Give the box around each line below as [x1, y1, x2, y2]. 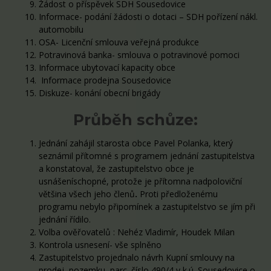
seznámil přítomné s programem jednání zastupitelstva [39, 149, 255, 162]
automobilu [39, 23, 83, 35]
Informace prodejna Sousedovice [39, 74, 171, 86]
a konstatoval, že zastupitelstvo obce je [39, 162, 194, 174]
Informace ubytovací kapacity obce [39, 61, 175, 73]
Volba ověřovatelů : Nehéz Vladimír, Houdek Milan [39, 226, 235, 238]
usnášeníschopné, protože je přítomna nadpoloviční [39, 175, 242, 187]
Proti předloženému [137, 188, 218, 200]
